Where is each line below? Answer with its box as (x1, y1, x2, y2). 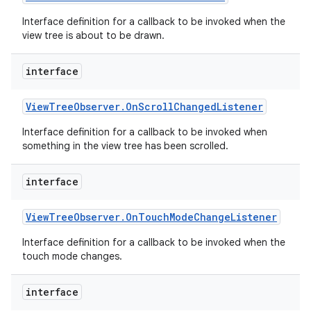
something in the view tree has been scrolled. (22, 140, 231, 152)
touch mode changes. (22, 250, 125, 262)
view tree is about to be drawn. (22, 29, 167, 42)
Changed (174, 100, 217, 113)
